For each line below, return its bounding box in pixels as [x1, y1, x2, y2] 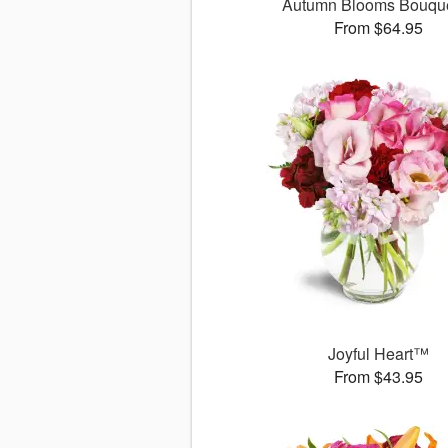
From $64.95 [334, 16, 424, 40]
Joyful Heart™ [328, 342, 430, 366]
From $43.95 [334, 365, 424, 389]
